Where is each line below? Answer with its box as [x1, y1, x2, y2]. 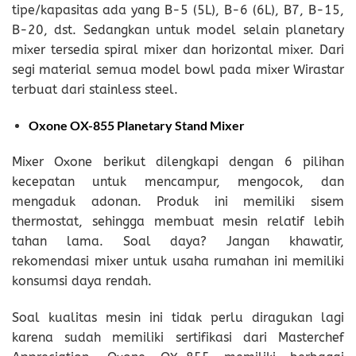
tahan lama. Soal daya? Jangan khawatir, [12, 234, 344, 250]
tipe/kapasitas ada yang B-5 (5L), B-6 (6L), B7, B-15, [12, 2, 344, 17]
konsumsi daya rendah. [12, 273, 152, 289]
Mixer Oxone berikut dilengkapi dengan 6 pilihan [12, 154, 344, 170]
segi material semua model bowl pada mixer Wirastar [12, 61, 344, 77]
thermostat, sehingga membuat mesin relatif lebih [12, 214, 344, 230]
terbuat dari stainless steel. [12, 81, 178, 97]
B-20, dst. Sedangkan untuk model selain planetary [12, 21, 344, 37]
